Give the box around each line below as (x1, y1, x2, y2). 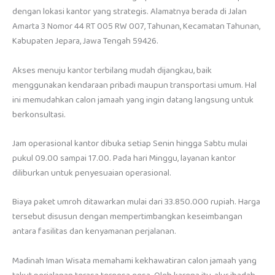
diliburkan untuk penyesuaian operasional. (12, 166, 171, 181)
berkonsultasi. (12, 107, 66, 122)
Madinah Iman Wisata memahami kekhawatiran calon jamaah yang (12, 253, 257, 268)
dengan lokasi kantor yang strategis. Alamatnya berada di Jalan (12, 4, 247, 20)
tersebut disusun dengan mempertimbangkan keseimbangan (12, 209, 242, 225)
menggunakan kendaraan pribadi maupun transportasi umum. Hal (12, 77, 257, 93)
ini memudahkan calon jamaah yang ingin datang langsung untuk (12, 92, 254, 107)
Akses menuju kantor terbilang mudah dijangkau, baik (12, 63, 212, 78)
